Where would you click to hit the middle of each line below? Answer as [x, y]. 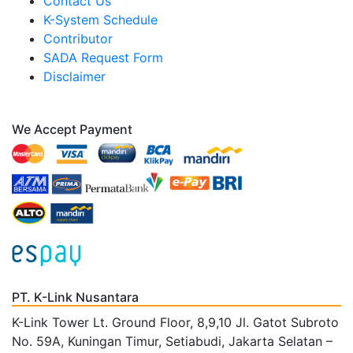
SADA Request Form [103, 58]
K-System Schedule [100, 20]
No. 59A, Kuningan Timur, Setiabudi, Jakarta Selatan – [172, 342]
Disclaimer [74, 77]
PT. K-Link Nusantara [75, 297]
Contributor [78, 39]
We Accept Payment [72, 130]
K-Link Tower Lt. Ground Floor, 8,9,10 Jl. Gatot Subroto [175, 323]
